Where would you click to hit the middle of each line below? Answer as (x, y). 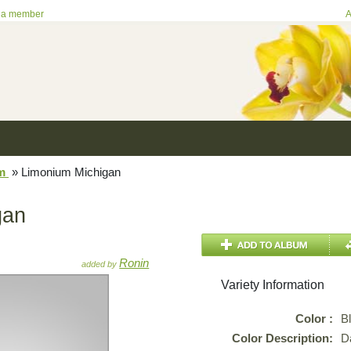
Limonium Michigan (69, 172)
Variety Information (273, 285)
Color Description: (283, 338)
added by (101, 264)
